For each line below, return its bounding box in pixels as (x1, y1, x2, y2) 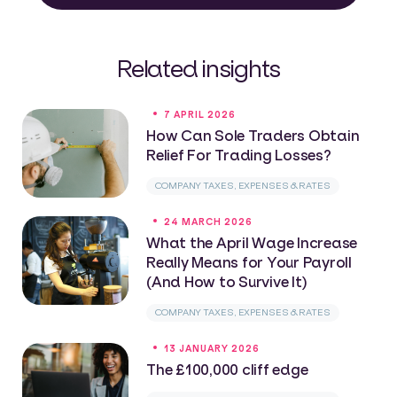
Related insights (117, 52, 280, 83)
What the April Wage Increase (146, 232, 357, 252)
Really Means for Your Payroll (146, 252, 352, 271)
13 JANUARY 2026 (164, 342, 260, 354)
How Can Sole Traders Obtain (146, 125, 360, 144)
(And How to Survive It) (146, 271, 307, 291)
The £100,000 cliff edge (146, 359, 308, 378)
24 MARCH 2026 (164, 215, 253, 228)
